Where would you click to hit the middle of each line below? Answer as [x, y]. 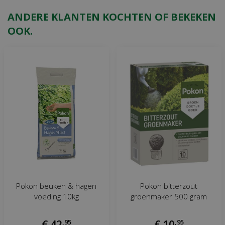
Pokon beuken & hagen [56, 186]
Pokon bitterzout [169, 186]
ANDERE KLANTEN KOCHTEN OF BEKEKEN [112, 17]
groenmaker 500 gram [169, 197]
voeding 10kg [56, 197]
